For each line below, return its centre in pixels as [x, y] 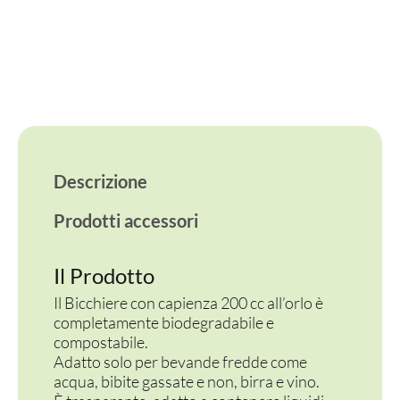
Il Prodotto [104, 275]
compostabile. [101, 342]
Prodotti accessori [126, 221]
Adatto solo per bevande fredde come [180, 362]
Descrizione [100, 181]
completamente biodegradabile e [164, 322]
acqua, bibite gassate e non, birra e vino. [187, 381]
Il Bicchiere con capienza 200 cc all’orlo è [188, 303]
